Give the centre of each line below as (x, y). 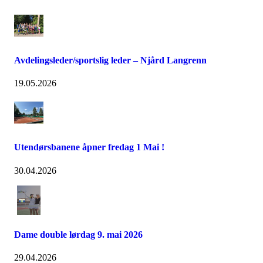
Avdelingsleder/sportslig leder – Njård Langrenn (110, 60)
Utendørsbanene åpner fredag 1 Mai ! (89, 147)
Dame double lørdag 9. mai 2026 (78, 234)
